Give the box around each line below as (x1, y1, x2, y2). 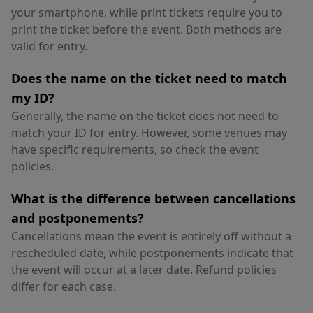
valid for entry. (11, 38, 87, 54)
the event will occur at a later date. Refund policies (11, 262, 277, 277)
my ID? (11, 89, 54, 106)
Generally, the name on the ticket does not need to (11, 108, 279, 124)
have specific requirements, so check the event (11, 142, 259, 157)
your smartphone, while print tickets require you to (11, 5, 282, 20)
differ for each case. (11, 279, 116, 294)
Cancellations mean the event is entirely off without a (11, 228, 291, 244)
